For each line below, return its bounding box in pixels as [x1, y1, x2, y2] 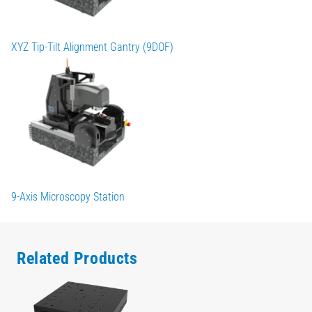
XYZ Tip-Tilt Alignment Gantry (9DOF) [11, 40, 173, 54]
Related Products [17, 249, 138, 269]
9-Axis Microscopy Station [11, 189, 125, 203]
